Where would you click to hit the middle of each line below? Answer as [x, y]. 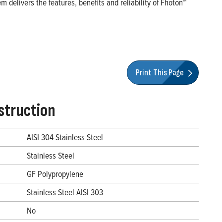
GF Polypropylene [55, 174]
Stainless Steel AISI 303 [65, 192]
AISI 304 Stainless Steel [65, 137]
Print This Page [161, 73]
